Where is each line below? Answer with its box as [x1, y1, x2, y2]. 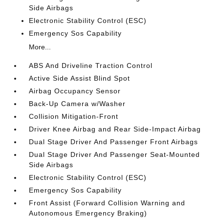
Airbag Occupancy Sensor [29, 87, 121, 95]
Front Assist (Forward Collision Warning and [29, 199, 186, 207]
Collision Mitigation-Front [29, 112, 119, 120]
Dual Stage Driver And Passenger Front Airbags [29, 138, 198, 146]
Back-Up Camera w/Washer [29, 100, 126, 108]
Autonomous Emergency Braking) [29, 209, 148, 217]
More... [29, 43, 51, 51]
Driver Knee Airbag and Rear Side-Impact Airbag [29, 125, 201, 133]
